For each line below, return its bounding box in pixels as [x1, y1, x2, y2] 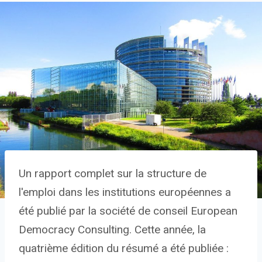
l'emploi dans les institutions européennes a [19, 185, 231, 199]
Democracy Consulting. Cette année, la [19, 223, 206, 237]
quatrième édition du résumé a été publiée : [19, 242, 229, 256]
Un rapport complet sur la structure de [19, 167, 206, 181]
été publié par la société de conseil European [19, 204, 237, 218]
